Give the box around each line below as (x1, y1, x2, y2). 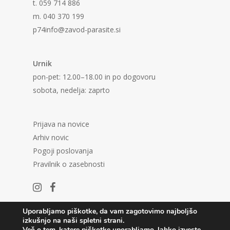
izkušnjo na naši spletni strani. (23, 216, 124, 225)
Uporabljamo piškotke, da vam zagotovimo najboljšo (23, 206, 197, 216)
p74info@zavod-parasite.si (33, 24, 121, 34)
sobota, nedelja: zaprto (33, 85, 110, 95)
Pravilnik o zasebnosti (33, 159, 105, 169)
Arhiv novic (33, 132, 69, 142)
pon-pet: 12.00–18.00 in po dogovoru (33, 71, 156, 82)
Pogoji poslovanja (33, 145, 93, 156)
